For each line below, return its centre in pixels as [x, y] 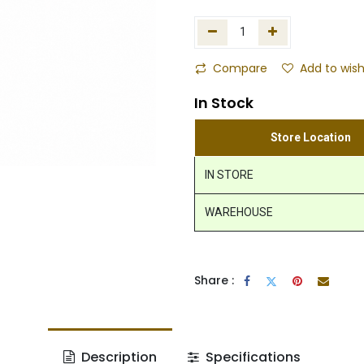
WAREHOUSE [239, 212]
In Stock [224, 103]
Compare [240, 68]
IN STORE [229, 174]
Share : [214, 281]
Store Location [311, 137]
